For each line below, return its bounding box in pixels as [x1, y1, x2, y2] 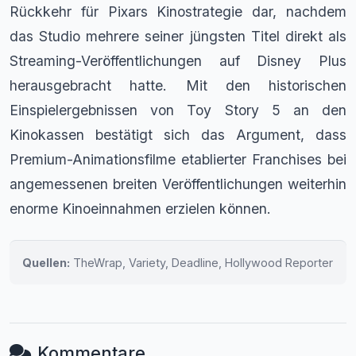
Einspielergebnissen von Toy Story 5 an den [10, 101, 346, 118]
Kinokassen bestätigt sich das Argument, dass [10, 126, 346, 143]
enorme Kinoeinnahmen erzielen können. [10, 199, 271, 217]
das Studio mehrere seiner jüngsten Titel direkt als [10, 27, 346, 44]
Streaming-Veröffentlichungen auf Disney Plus [10, 52, 346, 69]
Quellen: [22, 255, 70, 269]
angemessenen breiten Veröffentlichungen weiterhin [10, 175, 346, 192]
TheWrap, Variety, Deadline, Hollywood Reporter [70, 255, 333, 269]
